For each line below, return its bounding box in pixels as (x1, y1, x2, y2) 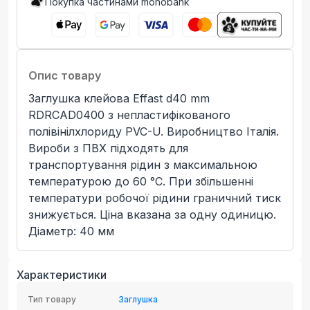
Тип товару (28, 293, 76, 304)
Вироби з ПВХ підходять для (28, 140, 188, 155)
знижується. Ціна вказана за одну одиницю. (28, 207, 276, 221)
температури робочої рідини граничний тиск (28, 190, 281, 205)
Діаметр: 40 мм (28, 224, 114, 238)
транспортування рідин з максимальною (28, 157, 257, 172)
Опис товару (28, 68, 101, 82)
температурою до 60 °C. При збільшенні (28, 174, 253, 188)
